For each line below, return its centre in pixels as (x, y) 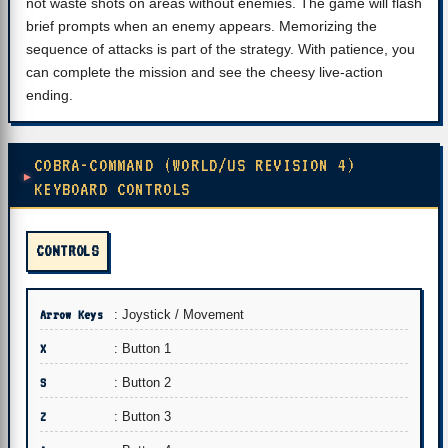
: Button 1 (142, 348)
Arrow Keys (71, 314)
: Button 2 (142, 382)
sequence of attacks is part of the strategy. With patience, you (220, 49)
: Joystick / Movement (179, 314)
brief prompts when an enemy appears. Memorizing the (201, 26)
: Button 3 (142, 416)
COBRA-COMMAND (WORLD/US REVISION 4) (195, 165)
